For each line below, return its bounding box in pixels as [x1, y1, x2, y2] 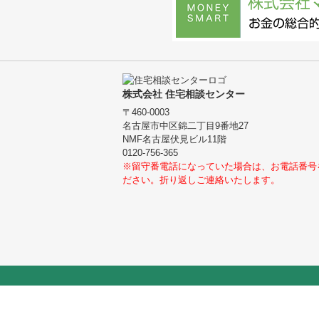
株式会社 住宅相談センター [122, 88, 245, 100]
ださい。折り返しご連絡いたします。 [122, 174, 280, 186]
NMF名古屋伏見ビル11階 [122, 134, 226, 145]
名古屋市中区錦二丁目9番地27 [122, 120, 249, 132]
